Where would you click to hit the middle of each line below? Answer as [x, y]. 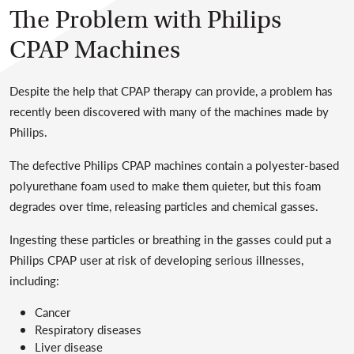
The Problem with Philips [145, 20]
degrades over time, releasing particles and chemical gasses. [164, 206]
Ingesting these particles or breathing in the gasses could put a [170, 239]
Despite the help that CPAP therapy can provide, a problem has [171, 90]
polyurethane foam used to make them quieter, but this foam [165, 185]
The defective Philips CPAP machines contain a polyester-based [174, 165]
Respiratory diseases [88, 329]
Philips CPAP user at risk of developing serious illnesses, [156, 260]
